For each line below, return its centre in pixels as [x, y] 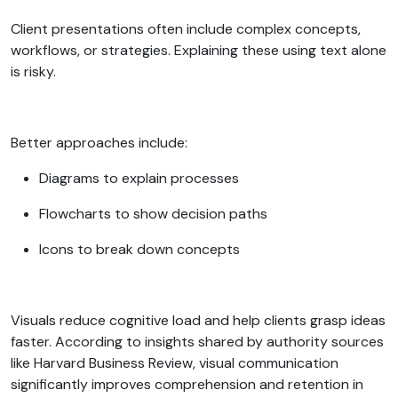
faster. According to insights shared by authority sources [197, 341]
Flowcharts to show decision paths [155, 213]
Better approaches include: [101, 142]
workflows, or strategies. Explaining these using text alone [199, 50]
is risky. [35, 71]
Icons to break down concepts [141, 249]
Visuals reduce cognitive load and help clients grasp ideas [198, 320]
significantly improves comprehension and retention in [187, 384]
